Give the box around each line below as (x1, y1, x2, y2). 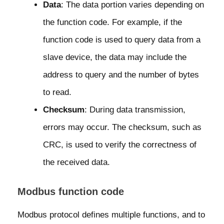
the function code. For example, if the (43, 17, 182, 27)
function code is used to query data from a (43, 35, 200, 45)
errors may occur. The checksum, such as (43, 122, 201, 132)
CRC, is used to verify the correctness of (43, 140, 196, 150)
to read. (43, 87, 71, 97)
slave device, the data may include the (43, 52, 186, 62)
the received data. (43, 157, 110, 167)
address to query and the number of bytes (43, 70, 199, 80)
